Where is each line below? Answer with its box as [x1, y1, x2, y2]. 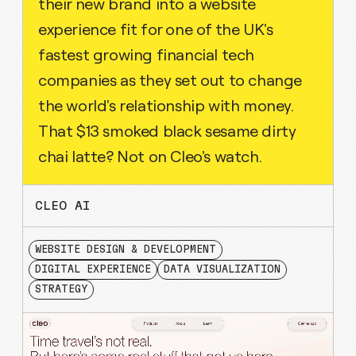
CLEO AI [35, 199, 90, 212]
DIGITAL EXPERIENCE [35, 265, 151, 275]
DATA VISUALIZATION [164, 265, 281, 275]
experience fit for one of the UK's [38, 19, 273, 39]
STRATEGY [35, 284, 87, 295]
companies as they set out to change [38, 70, 302, 90]
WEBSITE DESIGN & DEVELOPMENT [35, 245, 216, 255]
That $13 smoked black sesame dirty [38, 121, 296, 141]
